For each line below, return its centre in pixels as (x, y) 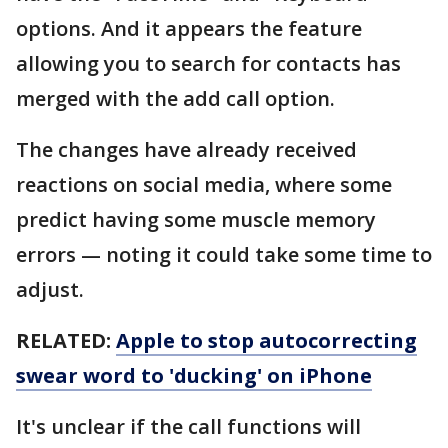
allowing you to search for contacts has (208, 64)
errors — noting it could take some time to (224, 255)
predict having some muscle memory (196, 220)
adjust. (50, 290)
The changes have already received (186, 150)
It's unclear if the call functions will (188, 427)
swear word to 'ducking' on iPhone (194, 376)
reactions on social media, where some (204, 185)
